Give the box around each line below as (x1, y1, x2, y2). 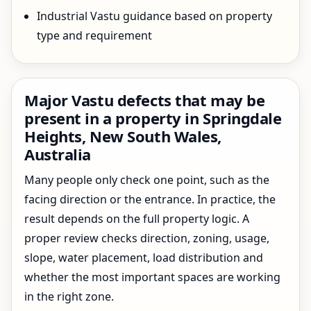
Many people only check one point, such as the (24, 172, 269, 187)
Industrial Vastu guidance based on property (37, 8, 272, 24)
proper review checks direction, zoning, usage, (24, 230, 269, 246)
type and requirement (37, 28, 152, 43)
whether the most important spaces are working (24, 269, 280, 285)
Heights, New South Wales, (24, 126, 221, 146)
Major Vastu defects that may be (24, 90, 265, 110)
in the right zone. (24, 289, 114, 304)
